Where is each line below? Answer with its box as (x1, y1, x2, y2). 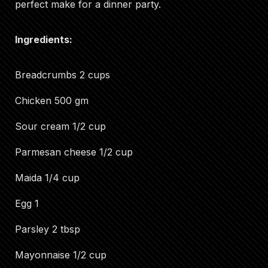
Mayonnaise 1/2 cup (15, 249, 106, 261)
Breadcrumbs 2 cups (15, 69, 110, 81)
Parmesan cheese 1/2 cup (15, 146, 133, 158)
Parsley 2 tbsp (15, 223, 80, 235)
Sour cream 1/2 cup (15, 120, 106, 132)
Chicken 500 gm (15, 95, 89, 106)
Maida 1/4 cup (15, 172, 80, 184)
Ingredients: (15, 33, 72, 45)
